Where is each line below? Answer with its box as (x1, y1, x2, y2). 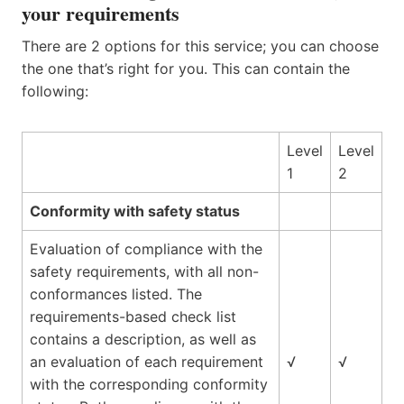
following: (22, 81, 88, 100)
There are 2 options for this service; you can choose (22, 36, 379, 55)
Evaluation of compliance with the (30, 239, 262, 258)
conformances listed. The (30, 284, 202, 303)
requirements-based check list (30, 307, 236, 326)
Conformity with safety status (30, 201, 240, 220)
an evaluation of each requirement (30, 352, 263, 371)
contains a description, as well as (30, 329, 256, 348)
